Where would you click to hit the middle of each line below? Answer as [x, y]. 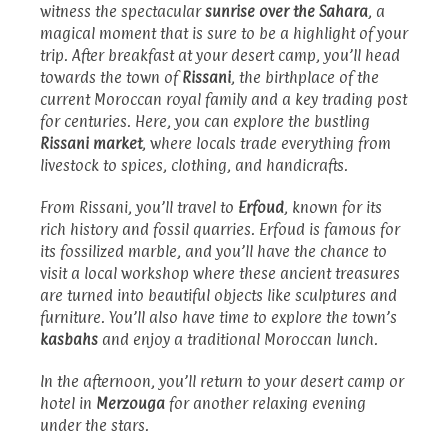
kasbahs [69, 339]
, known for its [333, 207]
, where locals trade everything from [266, 143]
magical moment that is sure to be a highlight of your [224, 33]
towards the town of [111, 77]
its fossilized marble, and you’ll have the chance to [213, 251]
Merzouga [130, 403]
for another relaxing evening [265, 403]
